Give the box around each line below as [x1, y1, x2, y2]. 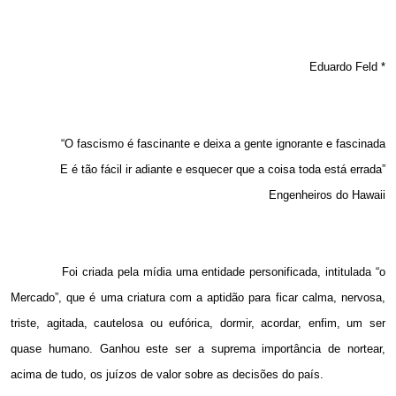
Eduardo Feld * [309, 60, 385, 74]
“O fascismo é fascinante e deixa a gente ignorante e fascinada [61, 137, 385, 151]
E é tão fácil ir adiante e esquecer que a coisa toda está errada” [60, 163, 385, 177]
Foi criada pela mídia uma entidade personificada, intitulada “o [62, 265, 386, 279]
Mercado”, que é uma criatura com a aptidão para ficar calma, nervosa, [11, 291, 385, 305]
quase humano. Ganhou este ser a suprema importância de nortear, [11, 342, 385, 356]
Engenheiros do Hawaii [269, 188, 385, 202]
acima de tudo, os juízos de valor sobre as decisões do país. [11, 368, 324, 382]
